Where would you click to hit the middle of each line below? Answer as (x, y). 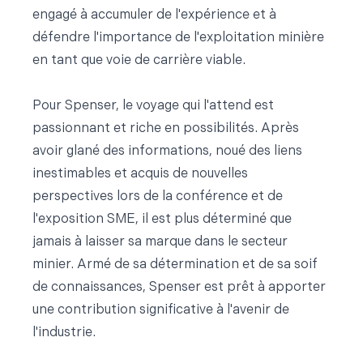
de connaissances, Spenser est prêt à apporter (179, 288)
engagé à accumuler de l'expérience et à (154, 15)
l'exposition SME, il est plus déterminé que (162, 220)
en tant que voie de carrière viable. (139, 61)
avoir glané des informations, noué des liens (167, 152)
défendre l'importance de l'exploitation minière (178, 38)
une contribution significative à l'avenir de (161, 310)
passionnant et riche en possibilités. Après (166, 129)
